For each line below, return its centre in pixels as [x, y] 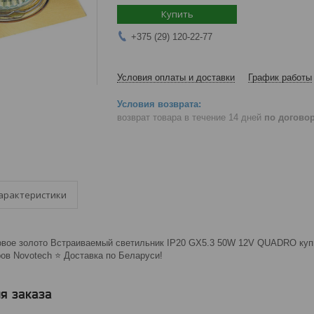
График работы [280, 77]
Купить [177, 14]
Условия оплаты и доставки [176, 77]
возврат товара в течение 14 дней [191, 117]
